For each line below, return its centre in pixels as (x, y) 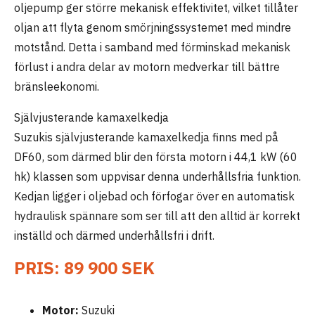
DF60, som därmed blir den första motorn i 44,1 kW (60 (156, 157)
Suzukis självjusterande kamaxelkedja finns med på (146, 137)
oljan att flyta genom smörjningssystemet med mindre (153, 27)
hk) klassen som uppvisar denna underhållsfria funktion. (157, 176)
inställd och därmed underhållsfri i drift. (114, 236)
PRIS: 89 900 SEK (84, 268)
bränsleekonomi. (57, 86)
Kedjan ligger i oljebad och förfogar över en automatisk (154, 196)
